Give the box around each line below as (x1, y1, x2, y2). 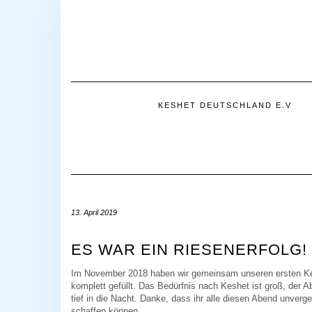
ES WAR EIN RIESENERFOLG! (71, 240, 307, 258)
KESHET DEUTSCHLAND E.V (158, 100, 292, 109)
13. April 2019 (71, 208, 117, 217)
